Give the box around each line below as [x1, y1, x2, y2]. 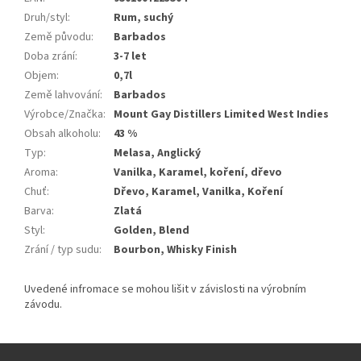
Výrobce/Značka [24, 106, 103, 122]
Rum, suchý [114, 9, 173, 26]
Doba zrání [24, 48, 75, 64]
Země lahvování [24, 86, 100, 103]
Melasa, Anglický [114, 144, 201, 161]
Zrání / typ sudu [24, 241, 99, 258]
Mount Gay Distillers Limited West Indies [114, 106, 329, 122]
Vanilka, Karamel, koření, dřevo [114, 164, 282, 180]
